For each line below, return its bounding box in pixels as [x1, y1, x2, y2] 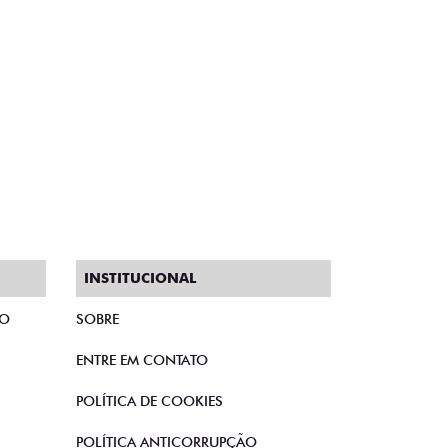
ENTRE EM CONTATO [76, 352, 208, 368]
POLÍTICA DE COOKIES [76, 393, 223, 409]
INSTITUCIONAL [84, 270, 196, 286]
